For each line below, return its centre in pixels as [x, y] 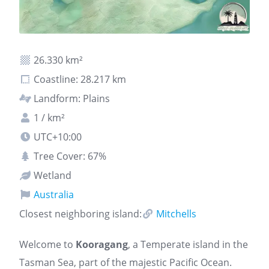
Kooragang [102, 244]
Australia [53, 195]
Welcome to [47, 244]
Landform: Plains [71, 98]
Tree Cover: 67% [69, 156]
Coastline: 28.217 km [79, 79]
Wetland [51, 175]
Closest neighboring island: [80, 214]
